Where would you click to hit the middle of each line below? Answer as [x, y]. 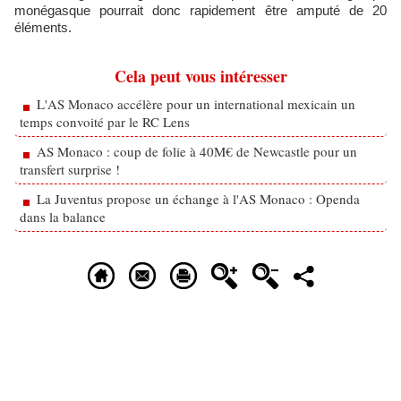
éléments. [45, 27]
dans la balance [63, 217]
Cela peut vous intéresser [200, 76]
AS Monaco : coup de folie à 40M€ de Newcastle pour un [197, 151]
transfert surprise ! [70, 169]
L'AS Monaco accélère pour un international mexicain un [196, 104]
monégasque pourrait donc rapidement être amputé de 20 [200, 10]
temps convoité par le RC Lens [105, 122]
